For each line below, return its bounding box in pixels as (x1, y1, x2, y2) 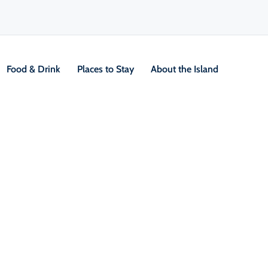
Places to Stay (77, 63, 136, 75)
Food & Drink (7, 63, 63, 75)
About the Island (151, 63, 221, 75)
